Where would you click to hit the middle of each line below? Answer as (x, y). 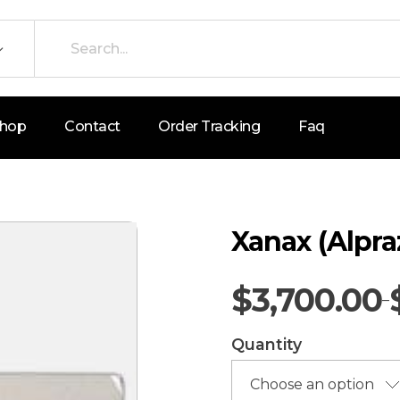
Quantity (267, 344)
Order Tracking (209, 126)
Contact (92, 126)
